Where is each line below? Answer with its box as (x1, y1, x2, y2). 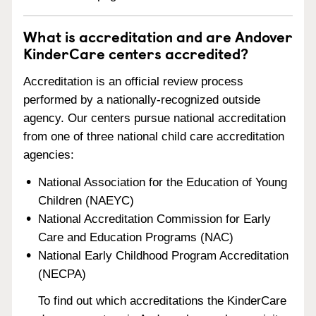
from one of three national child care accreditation (23, 129, 284, 143)
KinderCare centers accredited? (23, 42, 248, 64)
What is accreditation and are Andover (23, 25, 293, 47)
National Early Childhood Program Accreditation (38, 248, 289, 262)
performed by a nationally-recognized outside (23, 92, 260, 107)
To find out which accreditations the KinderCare (38, 294, 287, 308)
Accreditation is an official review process (23, 74, 243, 88)
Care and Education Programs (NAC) (38, 230, 234, 244)
